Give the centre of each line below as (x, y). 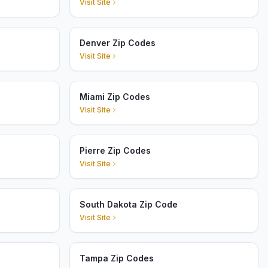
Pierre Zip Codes (115, 150)
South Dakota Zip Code (129, 204)
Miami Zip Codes (115, 97)
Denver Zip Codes (118, 43)
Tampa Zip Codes (117, 258)
